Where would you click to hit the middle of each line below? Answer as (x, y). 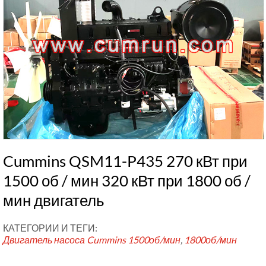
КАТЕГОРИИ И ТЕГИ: (50, 227)
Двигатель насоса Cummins (64, 239)
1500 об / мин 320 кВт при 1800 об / (127, 180)
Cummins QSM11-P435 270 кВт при (125, 161)
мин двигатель (54, 200)
